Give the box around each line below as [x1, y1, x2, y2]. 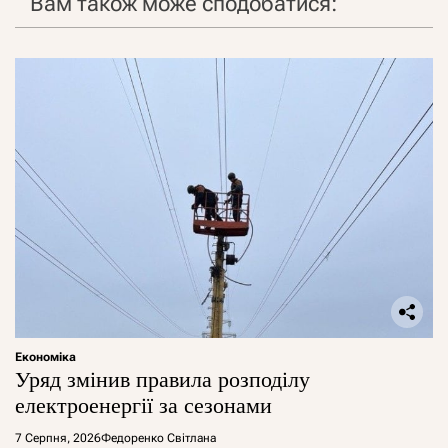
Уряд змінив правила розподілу [15, 367, 310, 393]
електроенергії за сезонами [15, 393, 272, 419]
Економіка [15, 350, 76, 365]
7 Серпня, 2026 [15, 431, 101, 446]
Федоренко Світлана [101, 431, 216, 446]
